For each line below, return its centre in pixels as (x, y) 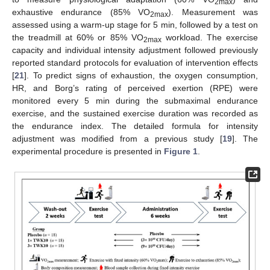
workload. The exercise (210, 38)
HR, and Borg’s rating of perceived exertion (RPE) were (135, 88)
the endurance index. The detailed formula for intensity (135, 126)
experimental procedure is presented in (88, 152)
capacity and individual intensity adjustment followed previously (135, 50)
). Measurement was (213, 12)
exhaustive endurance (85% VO (81, 12)
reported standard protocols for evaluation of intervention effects (135, 63)
